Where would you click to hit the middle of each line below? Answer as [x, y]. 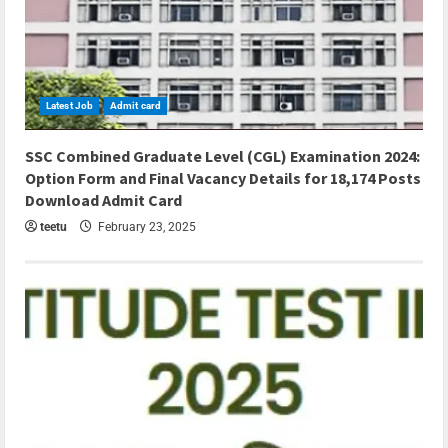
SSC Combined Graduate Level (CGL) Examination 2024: [222, 156]
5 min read [62, 144]
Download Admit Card [103, 200]
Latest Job [69, 106]
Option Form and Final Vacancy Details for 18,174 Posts [223, 178]
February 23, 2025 [145, 227]
